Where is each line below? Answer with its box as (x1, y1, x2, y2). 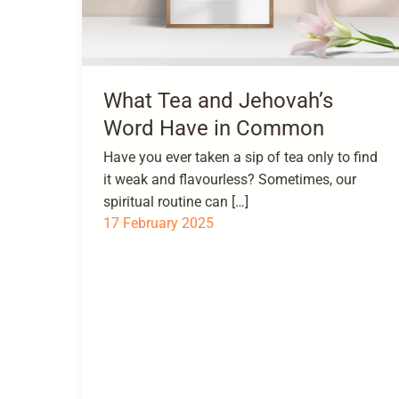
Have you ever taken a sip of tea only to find (103, 149, 378, 167)
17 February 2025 (103, 215, 214, 232)
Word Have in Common (103, 115, 324, 141)
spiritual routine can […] (103, 193, 248, 211)
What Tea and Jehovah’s (103, 87, 333, 113)
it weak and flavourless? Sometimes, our (103, 171, 356, 189)
